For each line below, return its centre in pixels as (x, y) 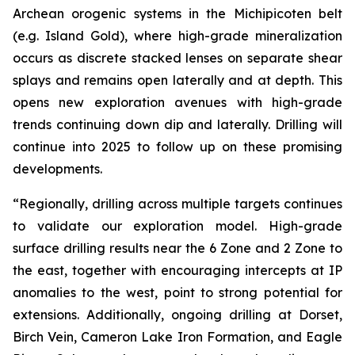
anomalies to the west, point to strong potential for (177, 292)
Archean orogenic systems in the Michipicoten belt (177, 13)
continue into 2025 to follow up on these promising (177, 147)
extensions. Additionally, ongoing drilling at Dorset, (177, 315)
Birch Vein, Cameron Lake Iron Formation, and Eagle (177, 337)
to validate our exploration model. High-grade (177, 226)
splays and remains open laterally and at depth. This (177, 80)
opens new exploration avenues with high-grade (177, 102)
